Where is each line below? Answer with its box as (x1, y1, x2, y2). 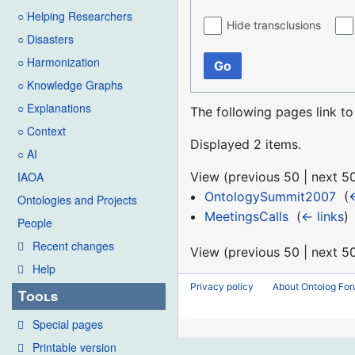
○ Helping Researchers (17, 8, 132, 25)
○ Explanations (17, 100, 91, 116)
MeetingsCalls (204, 208, 288, 224)
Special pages (32, 315, 103, 332)
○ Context (17, 123, 66, 139)
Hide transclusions (227, 18, 322, 32)
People (17, 215, 52, 231)
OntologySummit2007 (204, 188, 336, 204)
